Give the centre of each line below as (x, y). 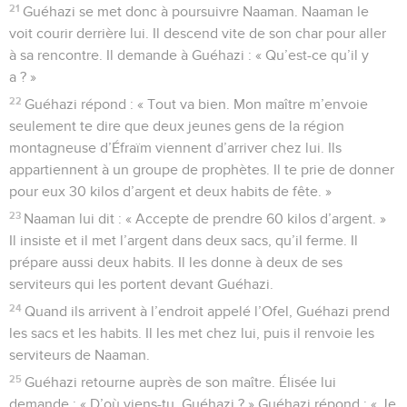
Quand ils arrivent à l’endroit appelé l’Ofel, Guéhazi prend (208, 311)
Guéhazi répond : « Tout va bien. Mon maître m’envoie (197, 104)
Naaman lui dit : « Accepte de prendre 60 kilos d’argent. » (205, 218)
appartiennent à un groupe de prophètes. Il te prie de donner (202, 169)
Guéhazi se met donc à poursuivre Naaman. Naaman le (196, 11)
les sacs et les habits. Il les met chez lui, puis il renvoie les (192, 333)
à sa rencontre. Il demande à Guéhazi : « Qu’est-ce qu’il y (189, 55)
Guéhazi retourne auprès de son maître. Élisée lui (181, 382)
